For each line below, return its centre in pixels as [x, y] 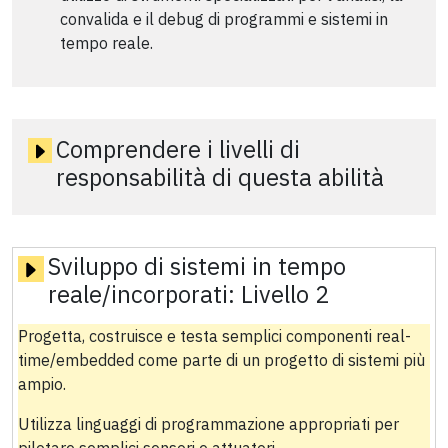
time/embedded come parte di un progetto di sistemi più [221, 360]
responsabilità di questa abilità [220, 176]
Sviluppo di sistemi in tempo [196, 266]
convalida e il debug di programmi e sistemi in [224, 18]
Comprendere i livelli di [178, 148]
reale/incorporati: [144, 294]
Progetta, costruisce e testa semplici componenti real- [214, 336]
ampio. [41, 384]
